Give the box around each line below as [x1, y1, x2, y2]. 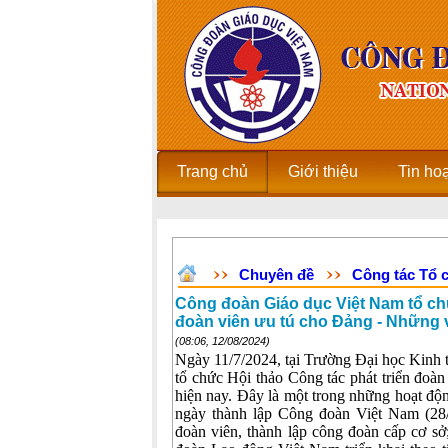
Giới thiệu [288, 163, 358, 180]
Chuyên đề [239, 266, 314, 283]
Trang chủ [177, 163, 248, 180]
